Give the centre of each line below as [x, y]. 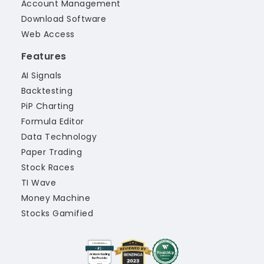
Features [44, 56]
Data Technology [59, 137]
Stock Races [48, 167]
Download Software [64, 19]
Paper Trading [52, 152]
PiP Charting [48, 106]
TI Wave [39, 183]
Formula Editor [53, 121]
